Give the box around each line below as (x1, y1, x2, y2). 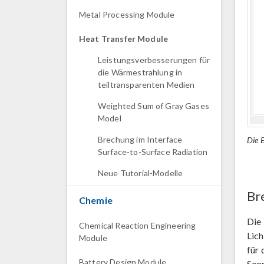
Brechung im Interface (98, 134, 183, 144)
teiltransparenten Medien (98, 80, 195, 90)
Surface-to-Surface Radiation (98, 147, 208, 157)
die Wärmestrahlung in (98, 67, 183, 77)
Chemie (79, 194, 113, 206)
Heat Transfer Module (79, 34, 168, 44)
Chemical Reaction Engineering (79, 220, 196, 230)
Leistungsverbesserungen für (98, 55, 210, 65)
